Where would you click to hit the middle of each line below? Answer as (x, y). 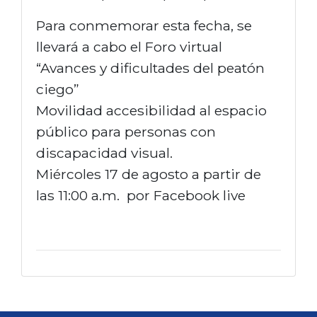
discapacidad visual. (106, 152)
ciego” (59, 89)
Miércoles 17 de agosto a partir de (149, 174)
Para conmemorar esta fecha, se (144, 25)
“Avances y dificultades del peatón (150, 68)
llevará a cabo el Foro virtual (129, 46)
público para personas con (126, 131)
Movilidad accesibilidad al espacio (151, 110)
